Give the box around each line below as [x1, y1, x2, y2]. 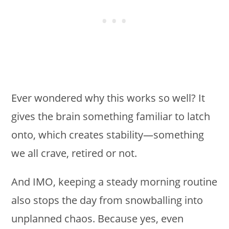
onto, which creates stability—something [11, 127, 204, 142]
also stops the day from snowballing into [11, 193, 203, 207]
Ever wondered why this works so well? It [11, 90, 205, 105]
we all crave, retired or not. [11, 146, 138, 160]
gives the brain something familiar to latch [11, 109, 211, 123]
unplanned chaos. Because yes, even [11, 211, 184, 225]
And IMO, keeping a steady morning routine [11, 174, 218, 189]
